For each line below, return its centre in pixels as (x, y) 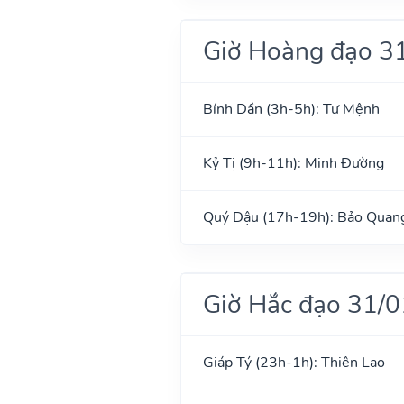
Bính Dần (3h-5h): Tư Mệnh (291, 109)
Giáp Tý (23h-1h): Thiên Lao (294, 362)
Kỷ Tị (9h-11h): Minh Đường (293, 163)
